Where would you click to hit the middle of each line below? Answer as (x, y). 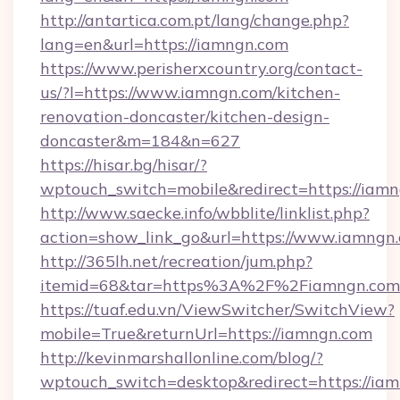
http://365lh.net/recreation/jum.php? (176, 261)
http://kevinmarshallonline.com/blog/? (182, 358)
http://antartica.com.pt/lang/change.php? (195, 20)
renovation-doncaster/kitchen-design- (185, 117)
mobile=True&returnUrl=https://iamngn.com (206, 333)
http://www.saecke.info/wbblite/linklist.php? (205, 213)
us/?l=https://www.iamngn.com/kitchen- (190, 92)
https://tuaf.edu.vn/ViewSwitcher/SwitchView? (217, 309)
